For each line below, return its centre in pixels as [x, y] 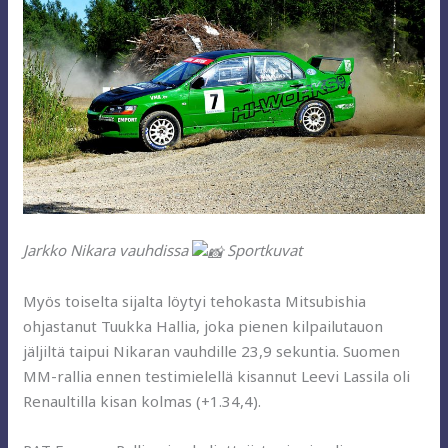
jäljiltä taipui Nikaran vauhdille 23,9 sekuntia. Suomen [212, 350]
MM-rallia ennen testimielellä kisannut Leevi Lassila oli [217, 375]
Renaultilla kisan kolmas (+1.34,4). [142, 400]
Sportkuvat [263, 250]
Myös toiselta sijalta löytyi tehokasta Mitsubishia [195, 300]
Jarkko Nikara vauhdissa [108, 250]
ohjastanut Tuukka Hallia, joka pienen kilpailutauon [203, 325]
